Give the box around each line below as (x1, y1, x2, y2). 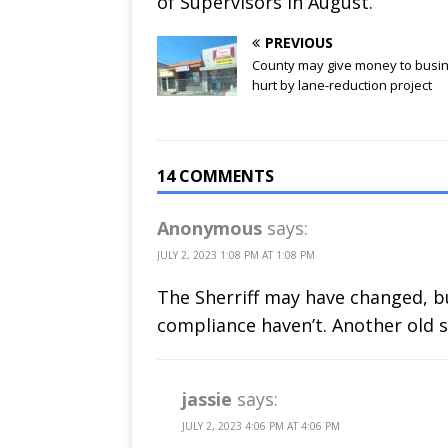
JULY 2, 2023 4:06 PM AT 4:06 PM (182, 418, 340, 433)
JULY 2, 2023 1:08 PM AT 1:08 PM (157, 247, 315, 262)
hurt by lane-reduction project (252, 75, 432, 94)
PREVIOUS (265, 32, 333, 52)
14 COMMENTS (157, 164, 274, 187)
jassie (182, 386, 232, 411)
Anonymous (157, 215, 262, 240)
